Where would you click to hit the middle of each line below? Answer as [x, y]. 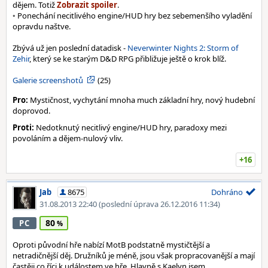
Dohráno [227, 192]
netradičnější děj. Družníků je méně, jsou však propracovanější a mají [134, 255]
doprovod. [31, 111]
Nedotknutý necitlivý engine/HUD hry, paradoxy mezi [130, 127]
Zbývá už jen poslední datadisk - [70, 48]
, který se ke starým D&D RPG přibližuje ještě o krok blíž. [128, 59]
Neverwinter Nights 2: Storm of [183, 48]
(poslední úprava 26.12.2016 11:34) [159, 204]
